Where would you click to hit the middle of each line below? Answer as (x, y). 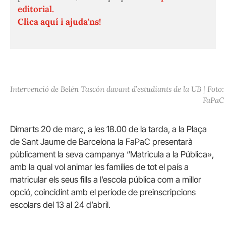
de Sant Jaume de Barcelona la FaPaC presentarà (101, 142)
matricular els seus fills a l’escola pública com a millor (106, 179)
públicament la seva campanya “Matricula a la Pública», (112, 154)
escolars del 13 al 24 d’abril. (60, 205)
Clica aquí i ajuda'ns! (59, 21)
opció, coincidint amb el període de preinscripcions (103, 192)
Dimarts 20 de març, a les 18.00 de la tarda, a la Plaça (108, 129)
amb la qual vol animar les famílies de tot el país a (99, 167)
